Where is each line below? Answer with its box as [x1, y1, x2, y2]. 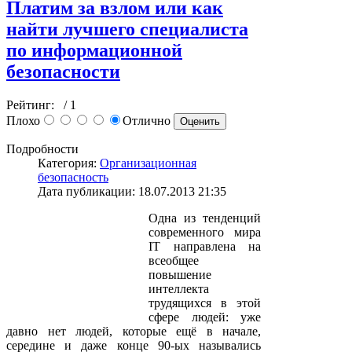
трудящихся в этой [148, 295, 261, 310]
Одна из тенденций [148, 211, 261, 225]
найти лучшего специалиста [6, 18, 248, 39]
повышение [148, 267, 211, 281]
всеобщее [148, 253, 199, 267]
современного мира [148, 225, 261, 239]
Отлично [123, 113, 174, 127]
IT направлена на [148, 239, 261, 253]
